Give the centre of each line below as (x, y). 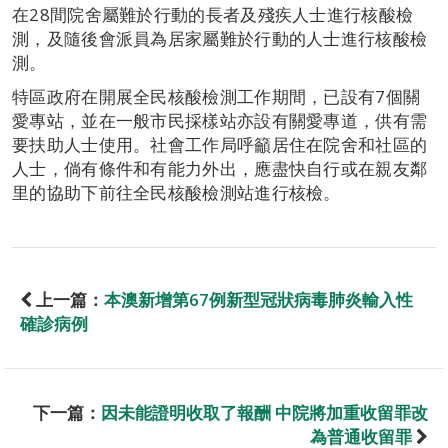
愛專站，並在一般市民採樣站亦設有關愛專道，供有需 (220, 121)
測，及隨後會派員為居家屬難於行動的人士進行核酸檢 (220, 39)
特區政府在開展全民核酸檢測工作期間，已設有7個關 (216, 97)
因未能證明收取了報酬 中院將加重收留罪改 (264, 413)
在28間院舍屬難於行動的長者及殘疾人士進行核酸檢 (213, 15)
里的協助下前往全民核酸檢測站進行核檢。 (176, 193)
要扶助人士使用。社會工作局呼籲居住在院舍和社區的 (220, 145)
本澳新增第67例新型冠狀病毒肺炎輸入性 (258, 300)
